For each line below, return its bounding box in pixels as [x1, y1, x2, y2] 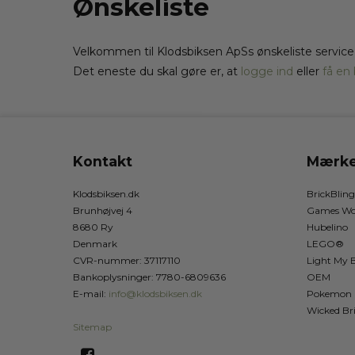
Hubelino [307, 221, 348, 234]
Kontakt [73, 153, 132, 170]
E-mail [73, 288, 104, 300]
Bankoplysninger [73, 271, 151, 284]
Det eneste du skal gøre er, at [73, 64, 241, 79]
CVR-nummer [73, 254, 139, 267]
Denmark [73, 238, 117, 250]
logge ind [241, 64, 293, 79]
